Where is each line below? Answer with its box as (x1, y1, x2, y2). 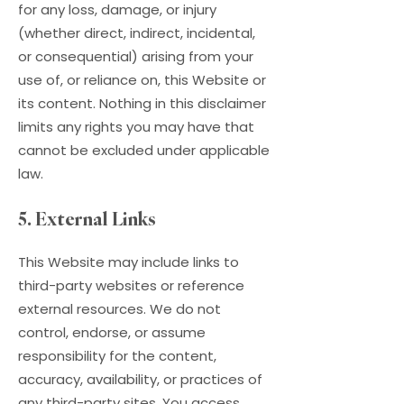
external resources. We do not (18, 299, 221, 318)
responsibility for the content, (18, 346, 216, 365)
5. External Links (18, 207, 156, 231)
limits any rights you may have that (18, 117, 254, 136)
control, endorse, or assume (18, 323, 206, 342)
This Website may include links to (18, 252, 239, 271)
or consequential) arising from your (18, 47, 253, 66)
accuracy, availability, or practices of (18, 370, 262, 389)
